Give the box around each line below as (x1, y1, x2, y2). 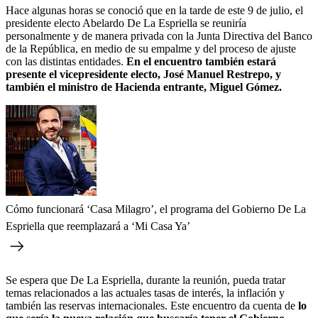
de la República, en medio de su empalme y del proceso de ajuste (6, 42, 296, 55)
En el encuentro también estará (126, 55, 276, 67)
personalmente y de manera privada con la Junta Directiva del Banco (6, 29, 312, 42)
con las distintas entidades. (6, 55, 126, 67)
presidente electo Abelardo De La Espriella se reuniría (6, 16, 246, 29)
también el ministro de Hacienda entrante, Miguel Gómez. (6, 80, 282, 93)
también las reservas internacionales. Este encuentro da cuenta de (6, 299, 298, 312)
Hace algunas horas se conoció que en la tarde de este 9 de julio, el (6, 4, 303, 16)
